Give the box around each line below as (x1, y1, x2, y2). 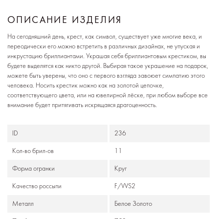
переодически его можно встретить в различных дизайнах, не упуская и (7, 43, 200, 50)
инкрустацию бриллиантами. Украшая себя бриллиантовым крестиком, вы (7, 52, 206, 60)
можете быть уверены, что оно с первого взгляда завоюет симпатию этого (7, 72, 205, 80)
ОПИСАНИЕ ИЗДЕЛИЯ (7, 14, 122, 25)
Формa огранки (12, 165, 55, 173)
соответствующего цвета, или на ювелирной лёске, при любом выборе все (7, 91, 208, 99)
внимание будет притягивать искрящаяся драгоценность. (7, 101, 157, 109)
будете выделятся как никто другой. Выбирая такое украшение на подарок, (7, 62, 208, 70)
